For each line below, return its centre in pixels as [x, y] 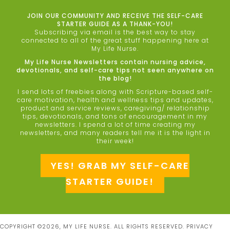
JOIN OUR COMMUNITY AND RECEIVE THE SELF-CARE [115, 15]
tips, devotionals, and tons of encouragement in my [115, 116]
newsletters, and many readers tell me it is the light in [115, 132]
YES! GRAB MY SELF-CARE [120, 165]
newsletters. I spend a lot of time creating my [115, 124]
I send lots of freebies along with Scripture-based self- [115, 91]
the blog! [115, 78]
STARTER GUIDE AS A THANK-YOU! [115, 24]
